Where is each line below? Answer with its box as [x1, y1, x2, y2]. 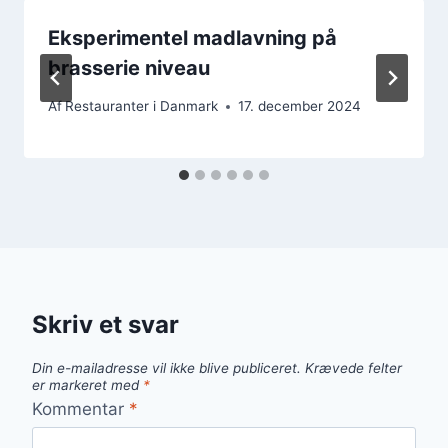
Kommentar [32, 398, 129, 419]
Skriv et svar [32, 310, 179, 340]
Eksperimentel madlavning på [48, 25, 337, 50]
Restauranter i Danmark [65, 98, 219, 115]
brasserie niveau [48, 55, 210, 80]
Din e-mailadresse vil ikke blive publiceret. [32, 360, 301, 377]
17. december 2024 [238, 98, 362, 115]
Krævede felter [305, 360, 402, 377]
